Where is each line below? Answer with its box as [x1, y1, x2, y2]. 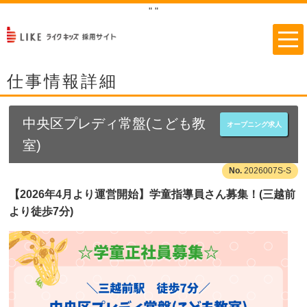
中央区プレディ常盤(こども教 [23, 116, 206, 131]
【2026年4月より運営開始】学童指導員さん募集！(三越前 [9, 188, 295, 200]
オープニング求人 [226, 121, 282, 128]
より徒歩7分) [9, 206, 73, 217]
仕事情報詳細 [7, 72, 118, 90]
